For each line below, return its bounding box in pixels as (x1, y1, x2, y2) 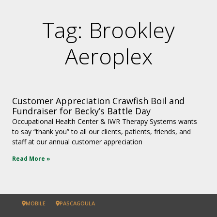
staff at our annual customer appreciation (12, 137, 142, 146)
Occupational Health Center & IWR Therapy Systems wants (12, 116, 197, 126)
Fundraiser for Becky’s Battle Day (12, 105, 151, 117)
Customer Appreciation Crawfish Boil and (12, 94, 185, 107)
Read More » (12, 154, 50, 163)
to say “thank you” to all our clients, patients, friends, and (12, 126, 191, 136)
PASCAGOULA (60, 199, 95, 207)
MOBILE (26, 199, 46, 207)
